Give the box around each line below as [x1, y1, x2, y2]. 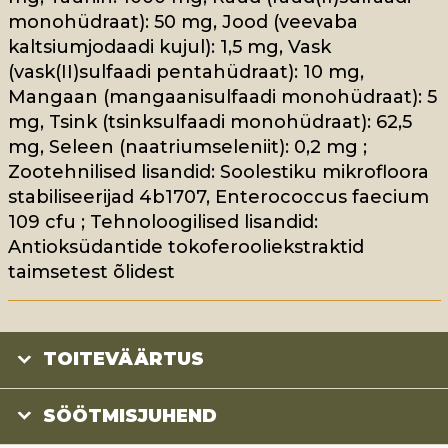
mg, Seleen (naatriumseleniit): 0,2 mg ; [7, 136, 367, 159]
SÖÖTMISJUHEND [43, 404, 217, 427]
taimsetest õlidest [7, 261, 175, 284]
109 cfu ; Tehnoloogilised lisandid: [7, 211, 318, 234]
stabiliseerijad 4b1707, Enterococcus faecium [7, 186, 429, 209]
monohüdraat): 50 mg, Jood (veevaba [7, 11, 358, 34]
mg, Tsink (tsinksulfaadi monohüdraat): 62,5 [7, 111, 412, 134]
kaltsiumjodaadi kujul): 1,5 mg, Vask [7, 36, 331, 59]
